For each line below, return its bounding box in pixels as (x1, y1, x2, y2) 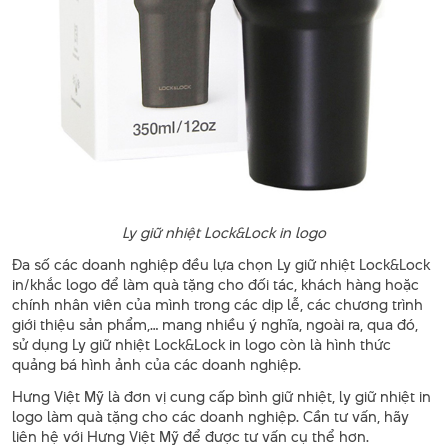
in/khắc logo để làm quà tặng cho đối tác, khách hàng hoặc (12, 273, 419, 295)
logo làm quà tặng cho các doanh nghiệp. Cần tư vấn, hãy (12, 405, 409, 427)
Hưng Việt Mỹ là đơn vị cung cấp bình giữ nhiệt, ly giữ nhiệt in (12, 385, 431, 407)
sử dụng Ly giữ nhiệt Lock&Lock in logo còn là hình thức (12, 333, 391, 355)
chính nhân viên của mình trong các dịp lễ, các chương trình (12, 293, 423, 315)
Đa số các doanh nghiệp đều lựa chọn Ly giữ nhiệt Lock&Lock (12, 253, 430, 275)
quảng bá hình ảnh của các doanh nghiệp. (12, 353, 301, 375)
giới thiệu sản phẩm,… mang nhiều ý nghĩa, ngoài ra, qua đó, (12, 313, 418, 335)
